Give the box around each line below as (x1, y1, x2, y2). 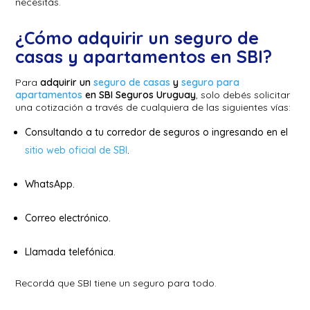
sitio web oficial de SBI (25, 143, 128, 156)
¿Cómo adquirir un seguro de (15, 26, 259, 48)
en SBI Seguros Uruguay (82, 88, 197, 101)
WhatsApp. (25, 177, 78, 190)
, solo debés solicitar (196, 88, 291, 101)
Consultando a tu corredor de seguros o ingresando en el (25, 125, 289, 138)
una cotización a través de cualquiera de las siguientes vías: (15, 100, 294, 113)
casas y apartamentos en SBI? (15, 45, 277, 67)
